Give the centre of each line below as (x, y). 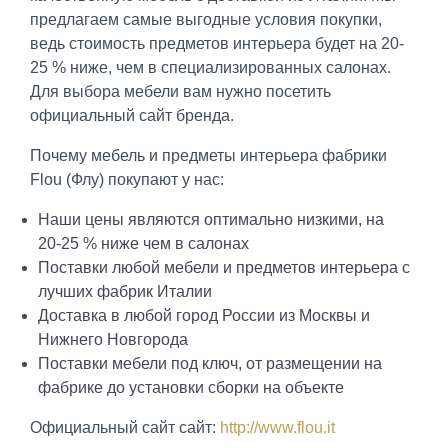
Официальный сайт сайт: (125, 427)
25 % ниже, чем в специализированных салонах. (210, 67)
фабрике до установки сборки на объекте (190, 387)
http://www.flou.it (277, 427)
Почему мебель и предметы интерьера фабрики (208, 155)
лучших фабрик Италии (124, 291)
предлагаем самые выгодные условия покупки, (206, 19)
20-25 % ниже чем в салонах (143, 243)
